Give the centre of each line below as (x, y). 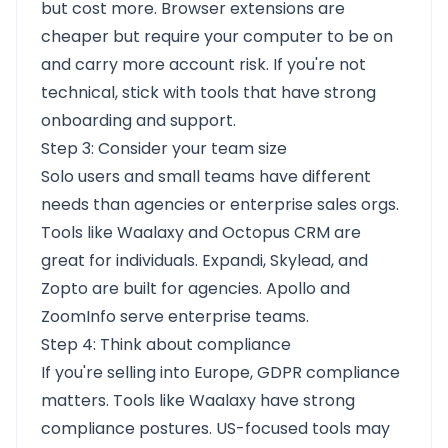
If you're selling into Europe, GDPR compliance (220, 372)
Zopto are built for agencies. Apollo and (195, 288)
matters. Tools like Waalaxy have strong (198, 400)
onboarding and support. (138, 120)
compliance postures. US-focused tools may (215, 428)
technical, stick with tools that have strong (208, 92)
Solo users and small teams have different (206, 176)
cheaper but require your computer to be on (217, 36)
